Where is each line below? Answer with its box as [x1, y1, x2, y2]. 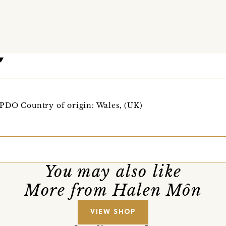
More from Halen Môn [24, 180, 202, 200]
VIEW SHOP [90, 208, 136, 215]
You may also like [44, 161, 182, 181]
